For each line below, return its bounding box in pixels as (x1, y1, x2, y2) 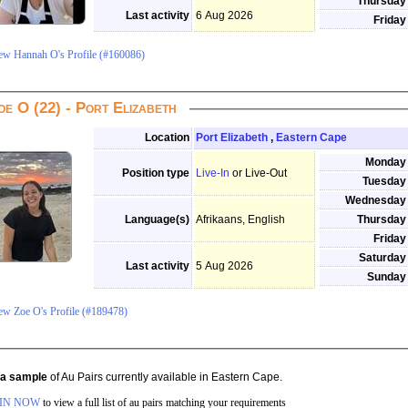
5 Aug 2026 (196, 260, 253, 272)
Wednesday (345, 194, 406, 207)
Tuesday (362, 175, 406, 188)
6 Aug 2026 (196, 9, 253, 22)
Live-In (196, 167, 229, 179)
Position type (122, 167, 189, 179)
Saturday (359, 251, 406, 264)
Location (145, 131, 189, 144)
